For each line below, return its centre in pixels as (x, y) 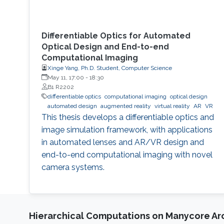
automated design (72, 106)
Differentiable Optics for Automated (116, 35)
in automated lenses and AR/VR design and (122, 142)
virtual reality (172, 106)
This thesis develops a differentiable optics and (127, 117)
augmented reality (125, 106)
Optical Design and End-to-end (105, 46)
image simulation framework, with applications (127, 129)
